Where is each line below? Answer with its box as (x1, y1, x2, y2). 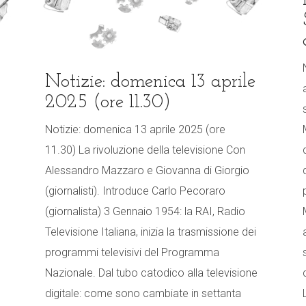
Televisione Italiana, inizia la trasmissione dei (45, 225, 256, 239)
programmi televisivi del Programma (45, 246, 219, 260)
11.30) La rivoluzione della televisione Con (45, 143, 245, 157)
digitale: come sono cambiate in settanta (45, 287, 241, 301)
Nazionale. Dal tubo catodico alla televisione (45, 266, 258, 280)
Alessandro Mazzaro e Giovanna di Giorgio (45, 164, 249, 178)
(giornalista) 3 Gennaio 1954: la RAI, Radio (45, 205, 245, 219)
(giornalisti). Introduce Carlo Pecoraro (45, 184, 225, 198)
